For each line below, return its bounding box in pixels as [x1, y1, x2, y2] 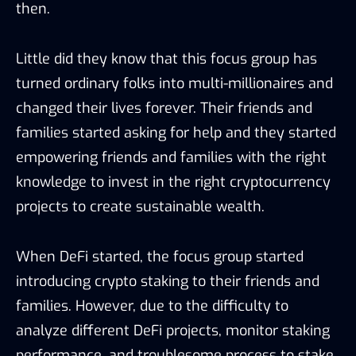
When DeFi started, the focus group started [16, 246, 304, 266]
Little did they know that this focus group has [16, 48, 317, 68]
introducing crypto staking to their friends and [16, 271, 319, 291]
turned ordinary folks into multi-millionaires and [16, 73, 333, 93]
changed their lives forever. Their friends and [16, 98, 312, 118]
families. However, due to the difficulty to [16, 296, 288, 315]
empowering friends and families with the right [16, 147, 327, 167]
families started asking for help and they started [16, 122, 336, 142]
